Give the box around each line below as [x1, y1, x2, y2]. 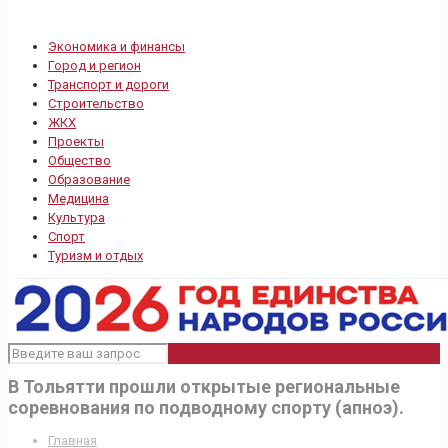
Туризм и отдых [48, 248, 143, 263]
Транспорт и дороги [48, 77, 169, 92]
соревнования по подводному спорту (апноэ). [8, 397, 404, 419]
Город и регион [48, 58, 141, 73]
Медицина [48, 191, 109, 206]
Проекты [48, 134, 104, 149]
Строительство [48, 96, 144, 111]
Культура [48, 210, 105, 225]
